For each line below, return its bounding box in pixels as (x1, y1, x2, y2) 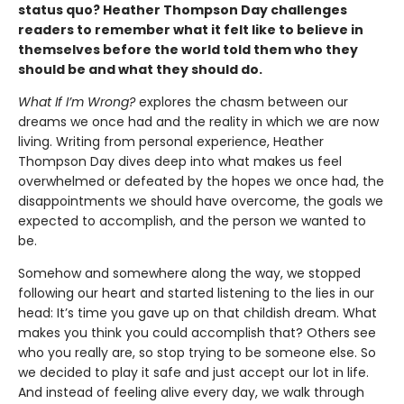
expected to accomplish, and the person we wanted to (18, 211, 366, 230)
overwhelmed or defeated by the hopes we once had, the (18, 171, 384, 190)
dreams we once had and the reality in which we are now (18, 112, 379, 131)
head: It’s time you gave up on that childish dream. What (18, 303, 377, 322)
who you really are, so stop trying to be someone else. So (18, 343, 376, 362)
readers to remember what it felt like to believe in (18, 20, 363, 39)
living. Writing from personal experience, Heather (18, 132, 324, 151)
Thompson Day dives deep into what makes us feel (18, 151, 342, 170)
